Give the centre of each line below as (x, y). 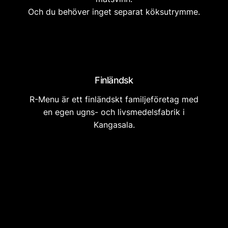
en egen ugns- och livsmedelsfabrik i (114, 112)
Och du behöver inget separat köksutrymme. (114, 12)
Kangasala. (114, 125)
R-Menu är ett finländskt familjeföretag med (114, 99)
